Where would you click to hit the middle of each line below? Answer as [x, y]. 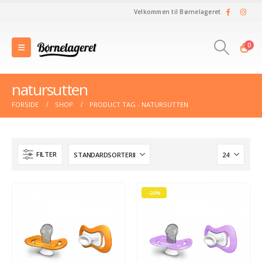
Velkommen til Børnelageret [177, 12]
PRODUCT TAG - [116, 104]
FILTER [46, 154]
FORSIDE [25, 104]
